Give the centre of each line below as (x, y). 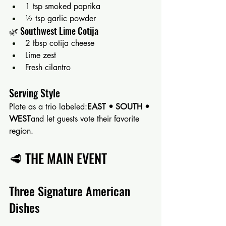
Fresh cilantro (48, 67)
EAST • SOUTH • (120, 106)
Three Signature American (71, 190)
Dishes (24, 207)
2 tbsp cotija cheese (60, 43)
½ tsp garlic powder (61, 18)
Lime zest (41, 55)
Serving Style (35, 93)
